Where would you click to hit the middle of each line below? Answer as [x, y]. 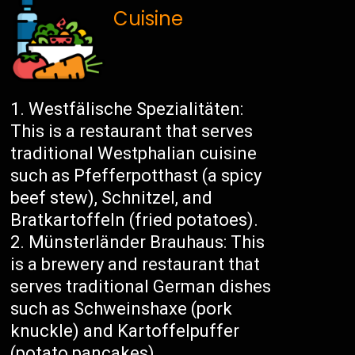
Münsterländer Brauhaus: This [147, 242]
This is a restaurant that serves [132, 132]
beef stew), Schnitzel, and [112, 198]
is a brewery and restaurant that [136, 265]
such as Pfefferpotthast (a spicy [136, 176]
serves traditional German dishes [141, 287]
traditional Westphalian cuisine [134, 154]
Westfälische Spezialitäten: [136, 109]
